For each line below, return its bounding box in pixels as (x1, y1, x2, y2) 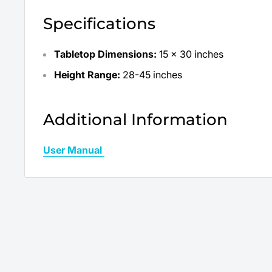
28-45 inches (123, 68, 182, 81)
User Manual (43, 143, 104, 156)
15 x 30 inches (159, 47, 223, 60)
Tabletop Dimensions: (54, 47, 159, 60)
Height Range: (54, 68, 123, 81)
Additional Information (43, 110, 228, 130)
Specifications (43, 14, 155, 34)
